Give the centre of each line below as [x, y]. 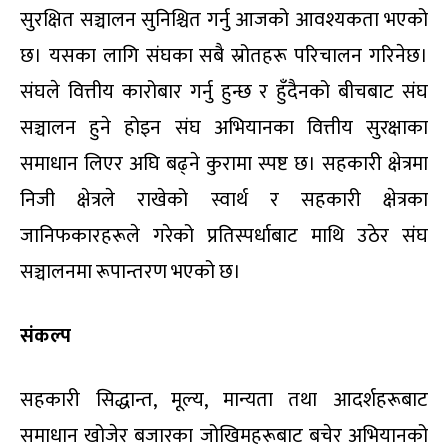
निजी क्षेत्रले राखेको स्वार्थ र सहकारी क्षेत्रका [224, 200]
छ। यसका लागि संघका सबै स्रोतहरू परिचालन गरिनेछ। [224, 56]
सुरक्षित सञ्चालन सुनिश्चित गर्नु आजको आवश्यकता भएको [224, 20]
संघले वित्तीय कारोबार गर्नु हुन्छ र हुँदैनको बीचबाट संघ [224, 92]
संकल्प [45, 336]
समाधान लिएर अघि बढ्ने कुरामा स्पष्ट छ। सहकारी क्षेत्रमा [224, 164]
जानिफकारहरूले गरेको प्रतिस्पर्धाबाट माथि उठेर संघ [224, 236]
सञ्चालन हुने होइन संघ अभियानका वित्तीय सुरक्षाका [224, 128]
